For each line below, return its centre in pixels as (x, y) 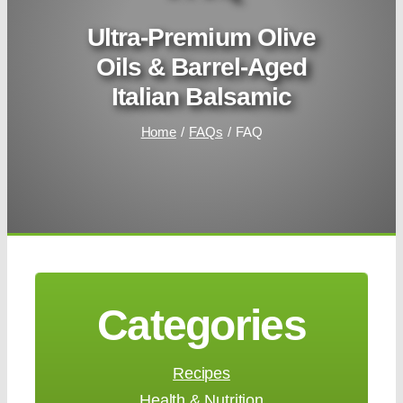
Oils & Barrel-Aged (201, 67)
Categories (201, 325)
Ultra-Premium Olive (201, 37)
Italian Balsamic (201, 97)
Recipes (201, 373)
